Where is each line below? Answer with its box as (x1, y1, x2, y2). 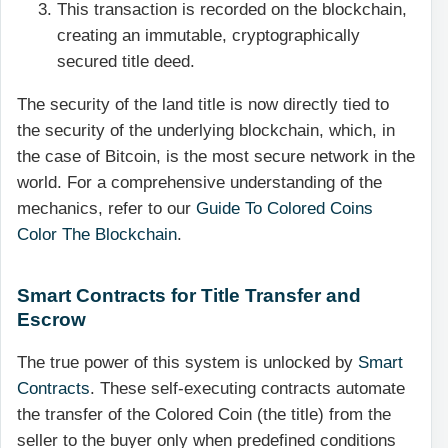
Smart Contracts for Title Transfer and (17, 283, 361, 306)
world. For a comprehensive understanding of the (17, 172, 382, 192)
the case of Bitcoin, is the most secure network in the (17, 146, 415, 166)
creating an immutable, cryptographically (57, 25, 360, 45)
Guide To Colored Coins (196, 198, 373, 218)
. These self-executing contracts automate (90, 379, 405, 399)
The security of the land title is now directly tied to (17, 94, 389, 114)
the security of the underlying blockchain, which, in (17, 120, 395, 140)
